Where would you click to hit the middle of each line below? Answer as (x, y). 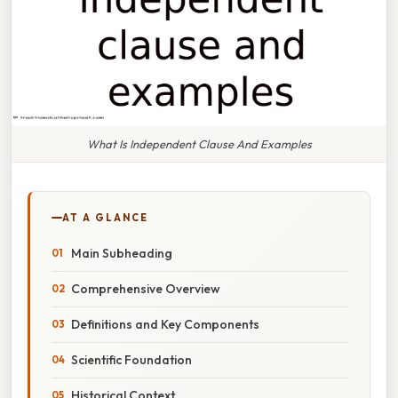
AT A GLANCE (105, 217)
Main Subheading (122, 253)
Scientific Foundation (131, 359)
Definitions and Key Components (165, 324)
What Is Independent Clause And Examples (199, 143)
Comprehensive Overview (146, 288)
